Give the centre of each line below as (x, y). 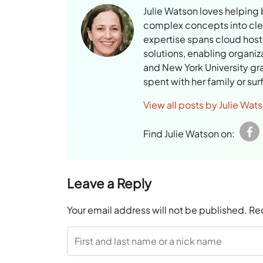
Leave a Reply (109, 183)
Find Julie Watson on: (189, 134)
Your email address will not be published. (157, 210)
